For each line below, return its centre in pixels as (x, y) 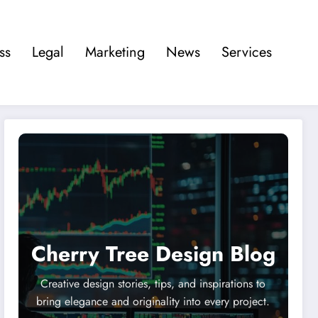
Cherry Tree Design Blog (153, 254)
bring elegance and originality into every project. (153, 302)
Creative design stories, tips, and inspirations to (153, 284)
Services (247, 53)
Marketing (115, 53)
